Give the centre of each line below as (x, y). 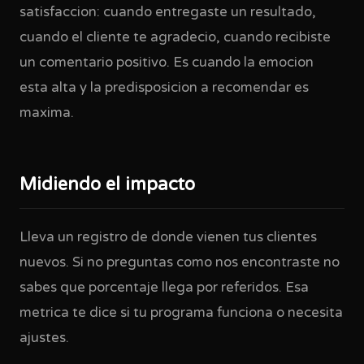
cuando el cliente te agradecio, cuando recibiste (175, 37)
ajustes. (44, 338)
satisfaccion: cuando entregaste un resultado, (168, 12)
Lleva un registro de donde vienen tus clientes (168, 237)
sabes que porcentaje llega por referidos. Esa (164, 288)
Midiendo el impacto (107, 184)
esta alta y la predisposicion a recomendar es (164, 88)
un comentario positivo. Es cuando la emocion (167, 63)
